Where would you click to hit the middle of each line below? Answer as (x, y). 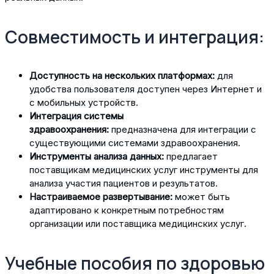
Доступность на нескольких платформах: (122, 76)
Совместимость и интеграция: (135, 37)
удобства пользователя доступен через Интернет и (146, 89)
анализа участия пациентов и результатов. (124, 183)
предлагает (191, 157)
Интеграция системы (76, 116)
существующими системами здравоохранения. (135, 143)
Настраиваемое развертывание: (101, 197)
